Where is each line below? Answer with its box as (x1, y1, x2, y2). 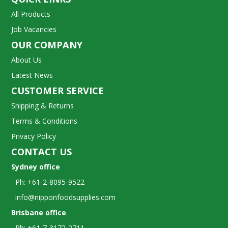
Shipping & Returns (11, 101, 74, 111)
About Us (11, 55, 42, 65)
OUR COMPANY (11, 39, 83, 51)
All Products (11, 9, 51, 19)
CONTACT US (11, 146, 72, 158)
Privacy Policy (11, 131, 56, 141)
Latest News (11, 70, 53, 80)
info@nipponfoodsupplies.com (11, 192, 116, 203)
